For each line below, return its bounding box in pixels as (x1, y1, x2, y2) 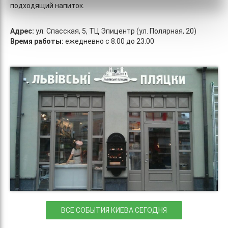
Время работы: (10, 37, 64, 45)
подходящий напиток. (10, 1, 84, 10)
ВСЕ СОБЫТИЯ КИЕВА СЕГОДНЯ (61, 206, 167, 214)
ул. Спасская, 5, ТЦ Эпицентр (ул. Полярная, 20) (36, 26, 196, 35)
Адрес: (10, 26, 36, 35)
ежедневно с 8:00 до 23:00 (64, 37, 154, 45)
